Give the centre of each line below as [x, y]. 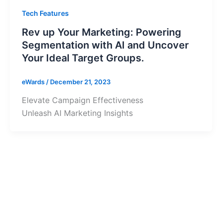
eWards [34, 82]
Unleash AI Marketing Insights [77, 113]
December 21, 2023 [80, 82]
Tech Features [45, 13]
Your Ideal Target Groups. [83, 58]
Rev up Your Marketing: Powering [101, 32]
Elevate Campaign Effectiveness [82, 100]
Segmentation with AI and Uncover [105, 45]
